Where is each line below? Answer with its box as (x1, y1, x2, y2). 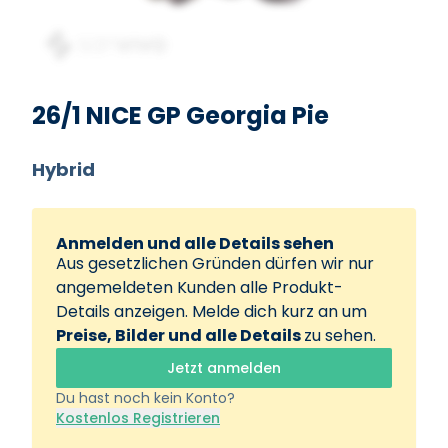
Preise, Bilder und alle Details (56, 324, 304, 347)
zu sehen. (304, 324, 376, 347)
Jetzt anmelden (167, 358, 281, 378)
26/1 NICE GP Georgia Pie (32, 99, 329, 132)
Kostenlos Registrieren (56, 408, 220, 428)
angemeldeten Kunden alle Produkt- (56, 276, 343, 299)
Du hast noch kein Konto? (56, 388, 235, 408)
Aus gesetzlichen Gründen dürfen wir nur (56, 252, 374, 275)
